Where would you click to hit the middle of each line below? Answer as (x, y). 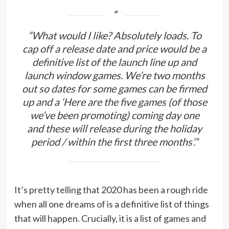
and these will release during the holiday (114, 129)
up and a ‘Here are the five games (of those (114, 102)
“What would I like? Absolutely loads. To (114, 36)
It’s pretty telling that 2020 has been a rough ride (111, 189)
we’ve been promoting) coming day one (114, 115)
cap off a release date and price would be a (114, 49)
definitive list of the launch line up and (114, 62)
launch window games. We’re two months (114, 75)
